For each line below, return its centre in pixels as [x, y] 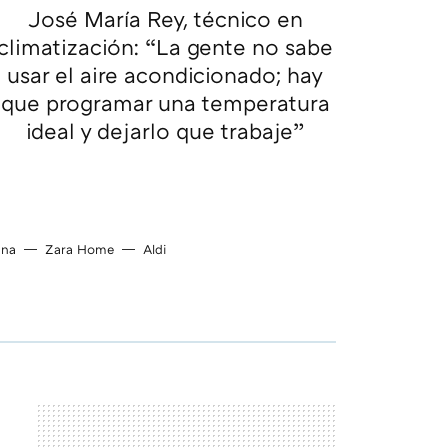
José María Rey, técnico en [165, 19]
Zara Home [79, 249]
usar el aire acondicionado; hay [165, 75]
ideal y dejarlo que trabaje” [165, 131]
